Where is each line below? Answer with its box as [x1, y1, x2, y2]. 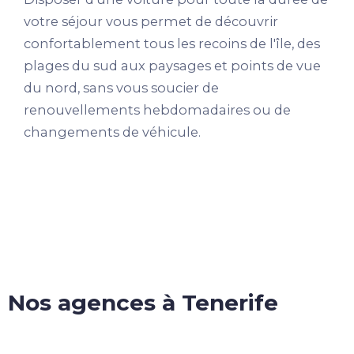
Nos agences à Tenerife [8, 289, 278, 317]
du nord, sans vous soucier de [24, 80, 219, 96]
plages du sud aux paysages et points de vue [24, 58, 321, 74]
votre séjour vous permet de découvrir [24, 13, 278, 30]
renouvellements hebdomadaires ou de [24, 102, 291, 119]
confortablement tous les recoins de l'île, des [24, 36, 320, 52]
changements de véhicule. [24, 124, 201, 141]
